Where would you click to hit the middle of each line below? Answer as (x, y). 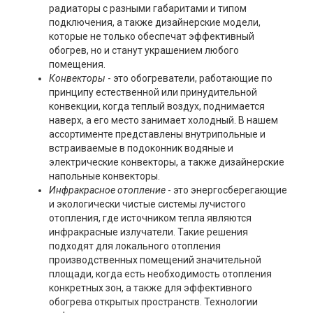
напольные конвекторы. (104, 176)
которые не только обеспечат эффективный (152, 37)
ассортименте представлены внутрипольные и (157, 134)
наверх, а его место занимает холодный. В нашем (163, 121)
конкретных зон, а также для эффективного (151, 288)
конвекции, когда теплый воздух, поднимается (157, 107)
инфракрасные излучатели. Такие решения (148, 232)
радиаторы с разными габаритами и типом (148, 9)
